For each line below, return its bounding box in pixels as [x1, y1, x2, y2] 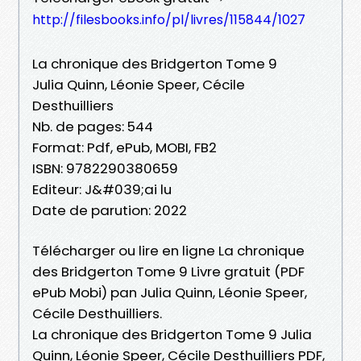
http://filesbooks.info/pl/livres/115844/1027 [32, 10, 305, 29]
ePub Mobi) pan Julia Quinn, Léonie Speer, [32, 282, 307, 302]
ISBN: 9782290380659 [32, 158, 178, 178]
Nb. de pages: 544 [32, 116, 153, 136]
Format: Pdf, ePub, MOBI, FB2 [32, 137, 217, 157]
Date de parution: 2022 [32, 200, 187, 220]
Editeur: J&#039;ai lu [32, 179, 172, 199]
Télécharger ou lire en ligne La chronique [32, 240, 305, 260]
